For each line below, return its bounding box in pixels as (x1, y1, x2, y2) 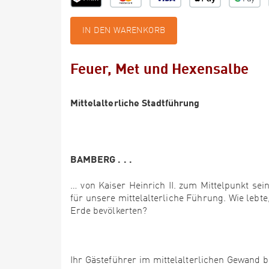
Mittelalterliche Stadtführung (70, 97, 200, 108)
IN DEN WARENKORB (82, 26, 166, 35)
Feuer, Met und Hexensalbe (70, 59, 249, 77)
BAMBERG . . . (70, 153, 132, 165)
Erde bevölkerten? (70, 207, 147, 216)
